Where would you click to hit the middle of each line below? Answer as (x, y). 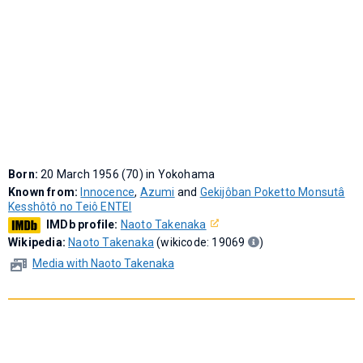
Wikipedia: (38, 243)
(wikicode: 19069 (201, 243)
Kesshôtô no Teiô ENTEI (70, 207)
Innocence (108, 192)
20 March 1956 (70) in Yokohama (128, 175)
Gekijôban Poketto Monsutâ (272, 192)
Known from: (45, 192)
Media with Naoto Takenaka (103, 264)
